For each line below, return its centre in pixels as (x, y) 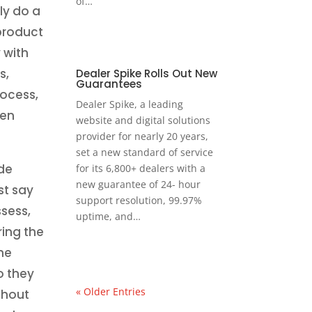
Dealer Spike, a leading (130, 104)
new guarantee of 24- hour (139, 185)
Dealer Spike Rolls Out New (147, 74)
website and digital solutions (143, 120)
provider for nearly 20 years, (142, 136)
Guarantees (109, 84)
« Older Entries (111, 292)
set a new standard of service (145, 153)
